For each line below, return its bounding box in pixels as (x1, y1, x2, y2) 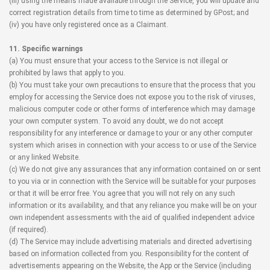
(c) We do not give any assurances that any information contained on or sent (9, 165, 261, 174)
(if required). (9, 225, 48, 234)
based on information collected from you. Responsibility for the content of (9, 250, 249, 258)
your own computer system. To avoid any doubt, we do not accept (9, 117, 224, 125)
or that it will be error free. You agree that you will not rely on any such (9, 189, 235, 198)
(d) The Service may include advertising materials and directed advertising (9, 237, 252, 246)
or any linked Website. (9, 153, 80, 162)
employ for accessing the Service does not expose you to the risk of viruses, (9, 93, 256, 101)
